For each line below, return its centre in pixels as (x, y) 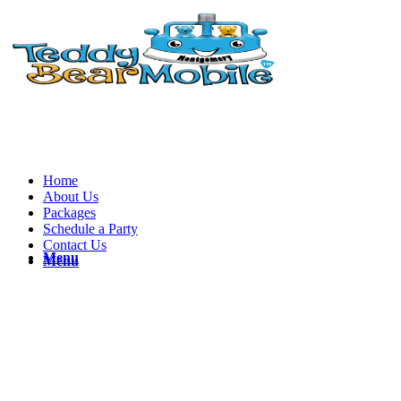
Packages (69, 213)
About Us (71, 196)
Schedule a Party (90, 229)
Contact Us (75, 245)
